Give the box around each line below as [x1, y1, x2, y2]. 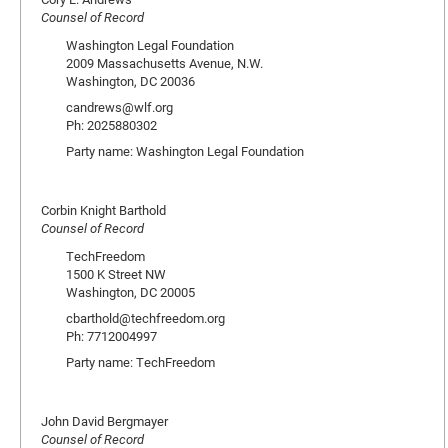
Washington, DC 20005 [66, 283, 195, 301]
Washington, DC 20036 [66, 72, 195, 90]
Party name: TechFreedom [66, 353, 215, 371]
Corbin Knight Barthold [41, 201, 166, 219]
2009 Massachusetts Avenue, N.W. [66, 54, 263, 72]
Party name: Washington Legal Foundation [66, 142, 304, 160]
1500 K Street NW [66, 265, 166, 283]
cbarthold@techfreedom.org [66, 309, 225, 327]
